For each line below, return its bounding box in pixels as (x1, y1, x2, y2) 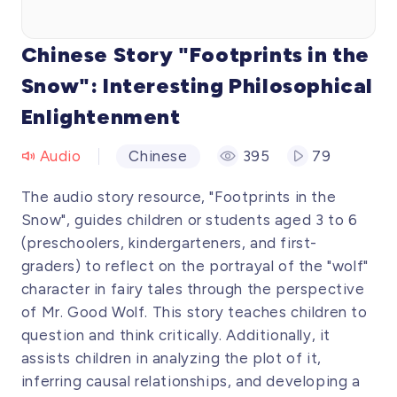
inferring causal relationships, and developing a (20, 371, 361, 390)
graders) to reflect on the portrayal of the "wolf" (20, 256, 369, 275)
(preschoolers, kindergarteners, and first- (20, 233, 317, 252)
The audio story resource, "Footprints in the (20, 187, 337, 206)
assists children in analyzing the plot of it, (20, 348, 322, 367)
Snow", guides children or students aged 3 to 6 (20, 210, 358, 229)
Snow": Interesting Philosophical (20, 72, 374, 98)
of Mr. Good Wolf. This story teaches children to (20, 302, 368, 321)
